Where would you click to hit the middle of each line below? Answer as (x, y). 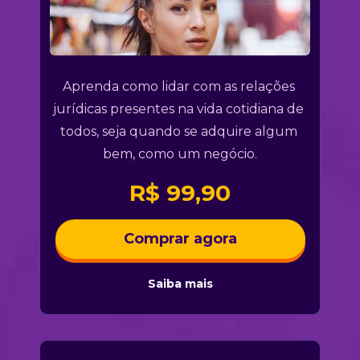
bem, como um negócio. (180, 153)
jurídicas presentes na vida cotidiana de (178, 108)
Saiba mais (180, 284)
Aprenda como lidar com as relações (178, 86)
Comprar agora (180, 239)
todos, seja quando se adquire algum (178, 131)
